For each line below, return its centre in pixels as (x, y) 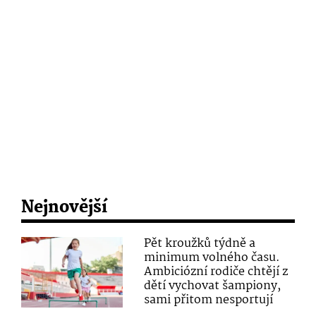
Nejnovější (64, 207)
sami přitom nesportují (209, 300)
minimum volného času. (212, 257)
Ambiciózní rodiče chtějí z (216, 272)
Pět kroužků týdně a (200, 243)
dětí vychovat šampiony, (213, 286)
